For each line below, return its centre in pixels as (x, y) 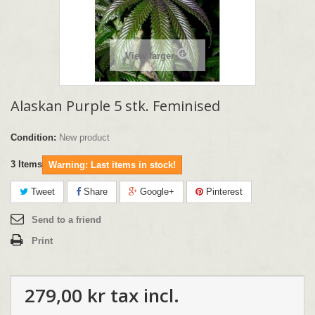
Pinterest (223, 191)
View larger (149, 56)
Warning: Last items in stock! (112, 165)
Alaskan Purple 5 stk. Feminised (115, 105)
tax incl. (142, 295)
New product (84, 137)
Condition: (33, 137)
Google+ (156, 191)
